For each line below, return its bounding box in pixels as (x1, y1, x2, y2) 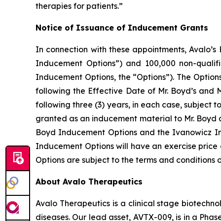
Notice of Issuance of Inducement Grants (36, 23, 208, 33)
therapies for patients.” (36, 1, 123, 11)
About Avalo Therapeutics (36, 177, 143, 186)
